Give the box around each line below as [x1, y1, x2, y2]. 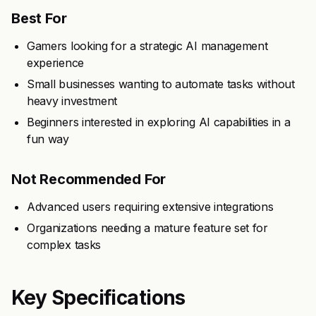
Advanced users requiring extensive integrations [27, 200, 274, 214]
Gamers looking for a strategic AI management [27, 39, 268, 53]
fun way [27, 132, 69, 146]
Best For [11, 10, 67, 27]
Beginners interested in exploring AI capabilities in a [27, 115, 291, 129]
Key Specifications [11, 286, 186, 310]
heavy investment [27, 94, 118, 108]
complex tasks [27, 238, 101, 252]
